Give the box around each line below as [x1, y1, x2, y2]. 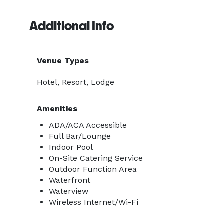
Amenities [37, 104, 77, 113]
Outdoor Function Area [49, 164, 137, 174]
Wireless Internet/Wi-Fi [49, 197, 138, 207]
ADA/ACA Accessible [49, 120, 127, 130]
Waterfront [49, 175, 90, 185]
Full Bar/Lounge [49, 131, 111, 141]
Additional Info [29, 18, 114, 33]
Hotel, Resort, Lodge [37, 77, 114, 87]
